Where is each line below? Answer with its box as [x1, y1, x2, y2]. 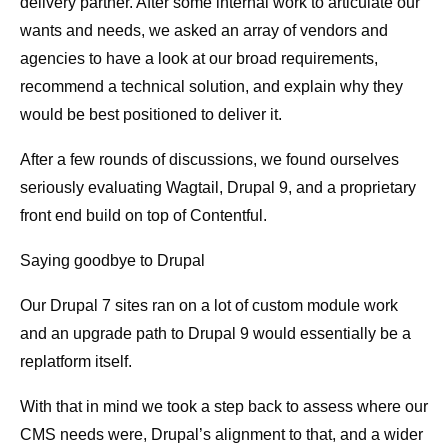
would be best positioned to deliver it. [20, 106, 282, 124]
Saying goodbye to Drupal [20, 252, 205, 270]
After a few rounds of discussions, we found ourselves [20, 151, 399, 169]
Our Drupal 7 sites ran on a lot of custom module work [20, 297, 398, 315]
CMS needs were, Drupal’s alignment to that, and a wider [20, 426, 423, 444]
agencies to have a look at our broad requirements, [20, 50, 378, 68]
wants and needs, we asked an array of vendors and [20, 22, 388, 40]
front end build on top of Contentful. [20, 207, 267, 225]
